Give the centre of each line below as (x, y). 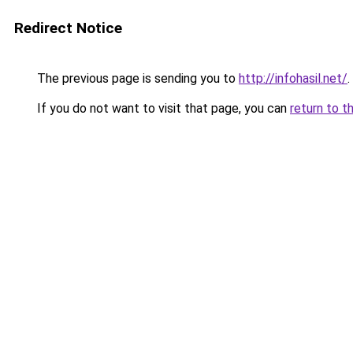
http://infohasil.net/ (293, 78)
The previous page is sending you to (136, 78)
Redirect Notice (68, 28)
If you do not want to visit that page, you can (162, 108)
